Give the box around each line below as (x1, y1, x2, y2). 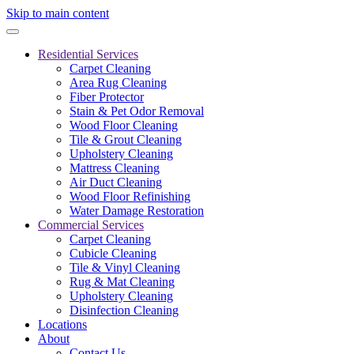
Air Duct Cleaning (70, 175, 162, 189)
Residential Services (38, 47, 138, 61)
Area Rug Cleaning (70, 76, 167, 89)
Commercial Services (38, 218, 144, 232)
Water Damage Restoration (70, 204, 204, 217)
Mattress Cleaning (70, 161, 160, 175)
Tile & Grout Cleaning (70, 133, 182, 146)
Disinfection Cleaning (70, 303, 179, 317)
